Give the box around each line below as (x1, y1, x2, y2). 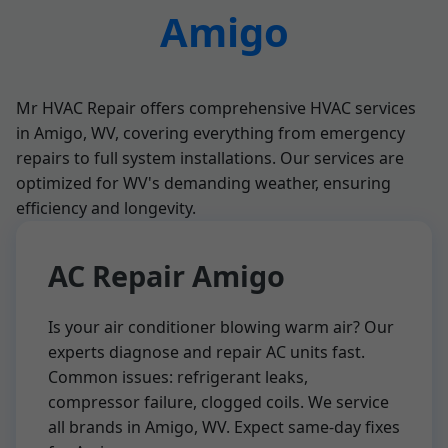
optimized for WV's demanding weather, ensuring (16, 172, 391, 194)
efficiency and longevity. (16, 197, 196, 219)
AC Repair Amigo (48, 256, 285, 295)
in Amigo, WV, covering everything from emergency (16, 122, 405, 144)
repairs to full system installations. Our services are (16, 147, 404, 169)
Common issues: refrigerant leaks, (48, 366, 308, 388)
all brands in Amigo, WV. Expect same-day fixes (48, 416, 400, 438)
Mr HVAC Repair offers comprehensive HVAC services (16, 97, 416, 119)
